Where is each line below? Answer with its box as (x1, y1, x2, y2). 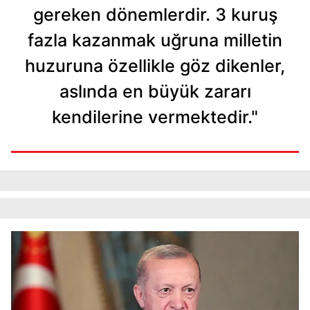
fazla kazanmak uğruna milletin (28, 29, 282, 51)
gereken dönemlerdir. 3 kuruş (33, 3, 277, 25)
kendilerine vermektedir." (52, 106, 258, 127)
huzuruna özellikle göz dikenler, (25, 55, 285, 76)
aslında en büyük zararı (59, 80, 251, 102)
